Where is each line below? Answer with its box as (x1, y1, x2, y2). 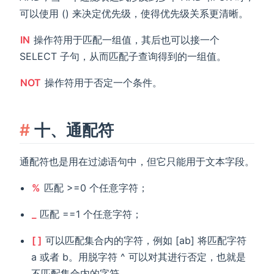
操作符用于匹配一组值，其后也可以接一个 (31, 34, 220, 46)
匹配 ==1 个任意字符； (37, 207, 143, 220)
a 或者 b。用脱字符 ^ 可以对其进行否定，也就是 (31, 250, 246, 263)
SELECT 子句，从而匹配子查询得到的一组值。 (20, 50, 226, 63)
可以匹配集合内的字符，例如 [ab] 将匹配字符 (42, 234, 247, 246)
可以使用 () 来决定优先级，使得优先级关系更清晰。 (20, 7, 248, 20)
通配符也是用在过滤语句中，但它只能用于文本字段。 (20, 155, 254, 168)
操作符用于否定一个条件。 (42, 76, 162, 89)
